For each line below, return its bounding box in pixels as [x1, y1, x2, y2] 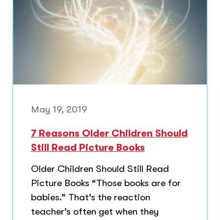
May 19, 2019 [30, 103, 87, 115]
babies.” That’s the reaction [30, 192, 150, 203]
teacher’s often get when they [30, 206, 159, 218]
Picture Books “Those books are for [30, 177, 181, 189]
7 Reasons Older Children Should [30, 127, 188, 139]
